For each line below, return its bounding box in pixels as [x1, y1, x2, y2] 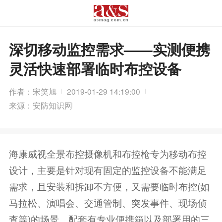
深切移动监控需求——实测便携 [8, 39, 210, 60]
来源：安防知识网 [8, 99, 72, 111]
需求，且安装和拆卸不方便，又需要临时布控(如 [8, 179, 210, 193]
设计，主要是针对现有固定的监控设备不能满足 [8, 163, 207, 176]
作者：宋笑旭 [8, 85, 56, 97]
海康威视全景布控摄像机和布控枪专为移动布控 [8, 146, 207, 160]
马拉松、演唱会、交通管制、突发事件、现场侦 [8, 195, 207, 209]
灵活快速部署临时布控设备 [8, 58, 181, 79]
